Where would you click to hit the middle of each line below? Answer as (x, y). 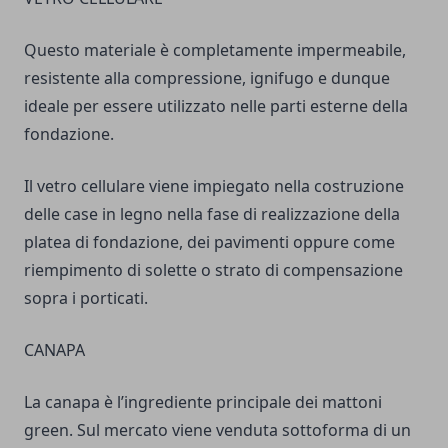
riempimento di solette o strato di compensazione (213, 270)
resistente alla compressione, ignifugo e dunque (207, 78)
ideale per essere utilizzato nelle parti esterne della (216, 106)
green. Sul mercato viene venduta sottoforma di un (217, 430)
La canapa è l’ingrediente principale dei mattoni (203, 402)
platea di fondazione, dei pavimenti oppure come (209, 242)
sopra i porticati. (86, 298)
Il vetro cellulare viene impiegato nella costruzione (214, 186)
